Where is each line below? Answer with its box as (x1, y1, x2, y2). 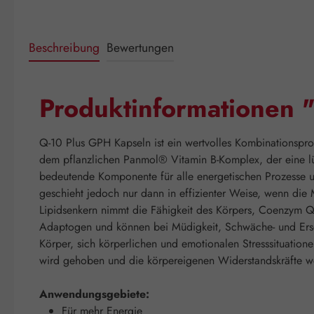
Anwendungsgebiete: (39, 285, 149, 302)
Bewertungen (107, 38, 174, 57)
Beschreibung (29, 38, 100, 57)
